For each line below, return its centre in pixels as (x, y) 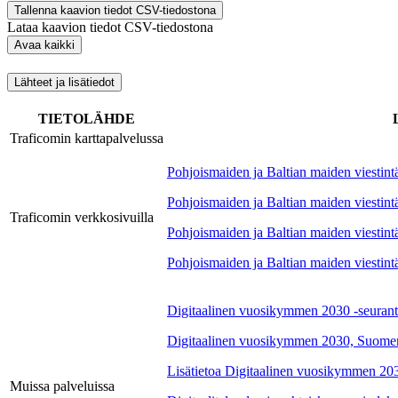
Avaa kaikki (44, 45)
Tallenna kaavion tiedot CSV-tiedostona (115, 11)
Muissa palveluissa (62, 386)
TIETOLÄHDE (87, 118)
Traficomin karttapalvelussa (87, 138)
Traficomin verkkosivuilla (82, 217)
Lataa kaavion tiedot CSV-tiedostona (110, 28)
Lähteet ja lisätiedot (64, 82)
